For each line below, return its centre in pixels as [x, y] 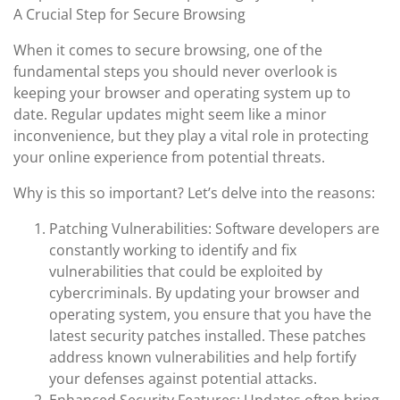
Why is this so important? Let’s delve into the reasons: [194, 193]
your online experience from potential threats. [169, 157]
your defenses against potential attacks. [183, 379]
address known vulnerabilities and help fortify [203, 357]
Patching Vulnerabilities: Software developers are [214, 229]
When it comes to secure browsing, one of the [168, 50]
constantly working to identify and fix [173, 250]
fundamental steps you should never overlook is [175, 71]
